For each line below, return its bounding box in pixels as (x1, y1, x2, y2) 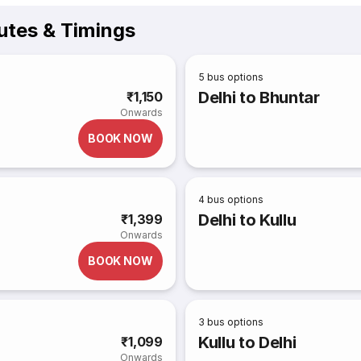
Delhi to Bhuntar (198, 88, 320, 107)
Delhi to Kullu (198, 210, 297, 230)
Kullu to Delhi (198, 333, 297, 352)
